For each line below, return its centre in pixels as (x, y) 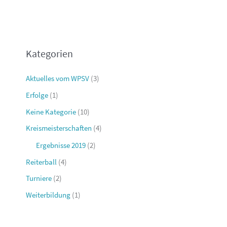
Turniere (39, 179)
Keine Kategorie (51, 112)
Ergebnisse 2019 (61, 146)
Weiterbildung (48, 195)
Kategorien (50, 54)
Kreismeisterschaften (59, 128)
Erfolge (37, 95)
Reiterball (42, 162)
